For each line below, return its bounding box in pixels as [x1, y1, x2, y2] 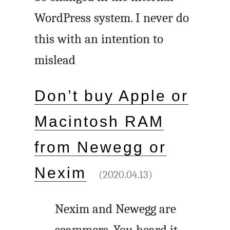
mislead [34, 52, 76, 67]
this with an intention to [34, 31, 164, 46]
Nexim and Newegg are [55, 202, 177, 216]
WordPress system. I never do [34, 10, 189, 25]
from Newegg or [34, 139, 166, 156]
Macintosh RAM [34, 113, 164, 130]
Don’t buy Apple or [34, 87, 189, 105]
